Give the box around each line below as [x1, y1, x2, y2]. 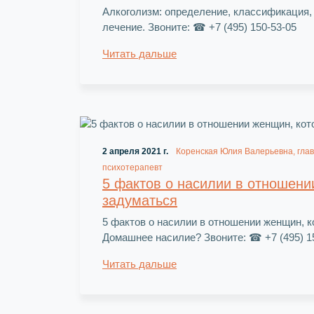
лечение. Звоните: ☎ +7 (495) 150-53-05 [102, 20, 296, 33]
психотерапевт [102, 162, 163, 172]
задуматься [102, 192, 177, 208]
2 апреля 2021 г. [102, 146, 168, 156]
